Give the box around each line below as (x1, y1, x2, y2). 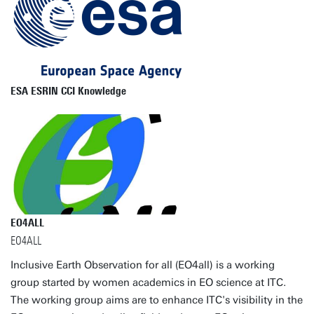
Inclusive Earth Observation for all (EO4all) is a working (11, 259, 275, 271)
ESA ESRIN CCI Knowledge (11, 85, 126, 97)
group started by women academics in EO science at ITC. (11, 276, 286, 289)
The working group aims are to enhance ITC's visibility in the (11, 294, 303, 306)
